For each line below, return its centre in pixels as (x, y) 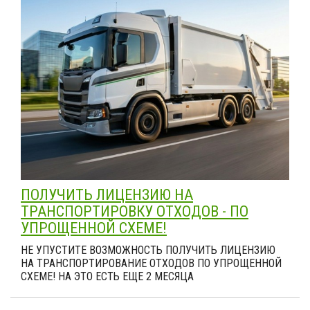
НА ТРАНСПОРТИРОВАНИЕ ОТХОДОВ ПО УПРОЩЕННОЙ (151, 263)
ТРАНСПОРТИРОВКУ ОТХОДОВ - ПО (135, 211)
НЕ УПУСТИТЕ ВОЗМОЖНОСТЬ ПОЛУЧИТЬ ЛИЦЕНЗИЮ (148, 250)
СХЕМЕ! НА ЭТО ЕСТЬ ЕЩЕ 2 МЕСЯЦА (107, 276)
